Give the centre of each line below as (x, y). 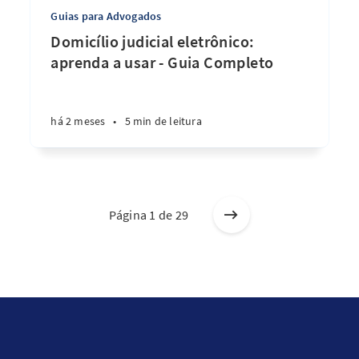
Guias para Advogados (106, 16)
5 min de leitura (163, 121)
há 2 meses (78, 121)
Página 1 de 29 (149, 215)
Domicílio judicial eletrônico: (153, 41)
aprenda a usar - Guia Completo (162, 62)
